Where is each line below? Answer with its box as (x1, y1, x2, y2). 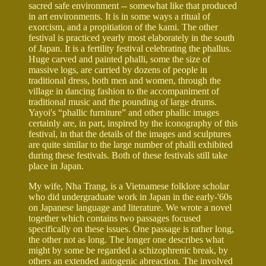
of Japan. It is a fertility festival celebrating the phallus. (28, 43, 232, 53)
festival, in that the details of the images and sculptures (28, 128, 231, 139)
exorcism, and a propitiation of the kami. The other (28, 21, 218, 32)
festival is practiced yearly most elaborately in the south (28, 32, 235, 43)
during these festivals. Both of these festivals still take (28, 150, 227, 160)
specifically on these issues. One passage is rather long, (28, 223, 234, 234)
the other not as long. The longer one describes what (28, 234, 224, 245)
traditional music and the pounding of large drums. (28, 96, 217, 107)
